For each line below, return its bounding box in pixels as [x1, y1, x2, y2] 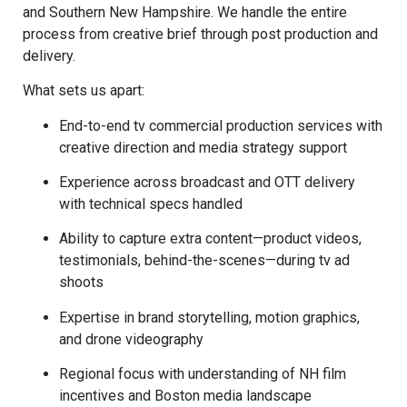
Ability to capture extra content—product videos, [59, 230, 362, 248]
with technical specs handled [59, 195, 243, 213]
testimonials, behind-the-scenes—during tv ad [59, 252, 350, 270]
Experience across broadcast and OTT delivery [59, 174, 355, 192]
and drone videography [59, 330, 203, 348]
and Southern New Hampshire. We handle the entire [23, 3, 347, 21]
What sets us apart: [23, 82, 144, 100]
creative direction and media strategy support [59, 138, 347, 156]
